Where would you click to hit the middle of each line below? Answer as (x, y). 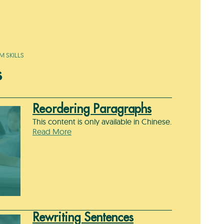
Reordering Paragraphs (92, 109)
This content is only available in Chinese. (102, 122)
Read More (52, 132)
